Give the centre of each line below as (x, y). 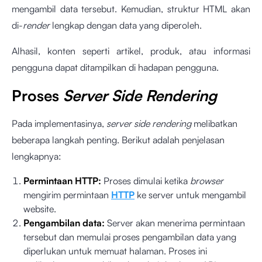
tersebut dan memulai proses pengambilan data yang (130, 237)
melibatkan (216, 124)
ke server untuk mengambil (190, 195)
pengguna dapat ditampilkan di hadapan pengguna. (115, 68)
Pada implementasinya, (59, 124)
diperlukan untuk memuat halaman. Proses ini (115, 251)
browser (207, 181)
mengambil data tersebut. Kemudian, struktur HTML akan (131, 9)
